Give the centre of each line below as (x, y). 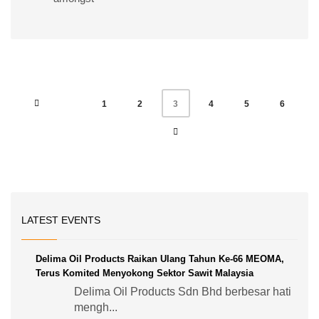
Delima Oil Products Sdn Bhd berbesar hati (183, 292)
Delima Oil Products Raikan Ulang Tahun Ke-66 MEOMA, (160, 259)
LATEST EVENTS (61, 220)
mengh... (96, 308)
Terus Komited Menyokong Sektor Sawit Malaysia (145, 273)
